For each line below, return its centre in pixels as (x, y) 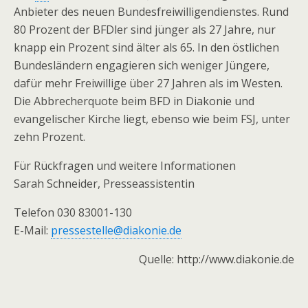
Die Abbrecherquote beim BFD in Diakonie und (134, 101)
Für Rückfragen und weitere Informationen (125, 166)
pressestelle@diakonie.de (116, 230)
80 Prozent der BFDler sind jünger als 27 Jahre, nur (145, 30)
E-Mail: (32, 230)
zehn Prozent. (49, 137)
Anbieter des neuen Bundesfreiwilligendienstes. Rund (151, 12)
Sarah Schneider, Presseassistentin (104, 184)
